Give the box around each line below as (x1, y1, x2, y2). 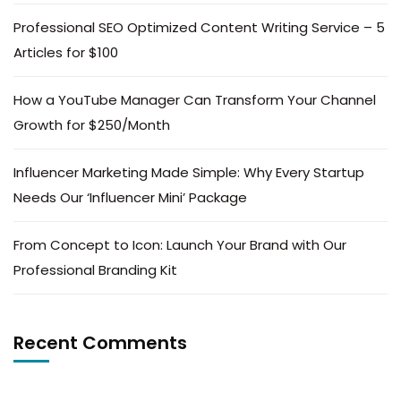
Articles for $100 (13, 43, 118, 62)
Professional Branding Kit (13, 260, 177, 279)
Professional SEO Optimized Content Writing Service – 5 (13, 18, 385, 37)
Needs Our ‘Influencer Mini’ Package (13, 188, 247, 207)
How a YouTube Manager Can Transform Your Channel (13, 90, 376, 109)
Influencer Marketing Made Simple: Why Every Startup (13, 163, 364, 182)
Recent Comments (13, 330, 187, 355)
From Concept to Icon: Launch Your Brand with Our (13, 235, 346, 254)
